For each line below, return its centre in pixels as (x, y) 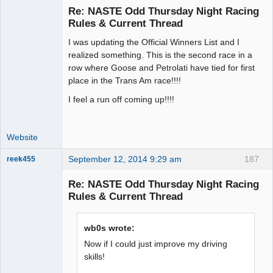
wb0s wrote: (110, 228)
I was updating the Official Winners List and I (154, 42)
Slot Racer (24, 207)
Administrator (29, 42)
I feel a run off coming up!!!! (121, 100)
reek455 (21, 159)
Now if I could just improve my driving (156, 244)
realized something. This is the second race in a (160, 55)
